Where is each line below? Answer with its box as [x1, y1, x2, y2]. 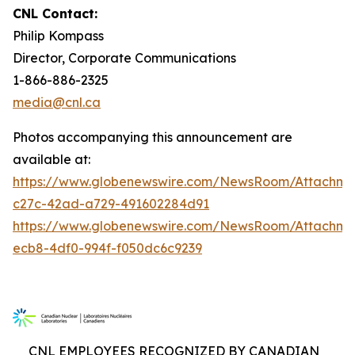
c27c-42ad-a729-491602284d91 [13, 196, 209, 212]
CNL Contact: [13, 6, 97, 21]
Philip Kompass [13, 28, 104, 44]
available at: [13, 151, 90, 167]
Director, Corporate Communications [13, 50, 236, 66]
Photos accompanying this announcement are [13, 129, 292, 145]
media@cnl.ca [13, 94, 101, 110]
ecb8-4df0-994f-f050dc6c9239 [13, 240, 202, 256]
